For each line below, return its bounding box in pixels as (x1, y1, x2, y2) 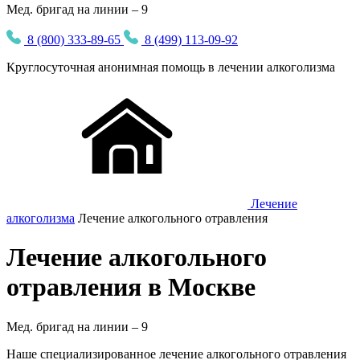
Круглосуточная (6, 60, 98, 74)
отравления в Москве (6, 272, 256, 302)
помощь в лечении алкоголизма (158, 60, 335, 74)
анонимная (98, 60, 158, 74)
